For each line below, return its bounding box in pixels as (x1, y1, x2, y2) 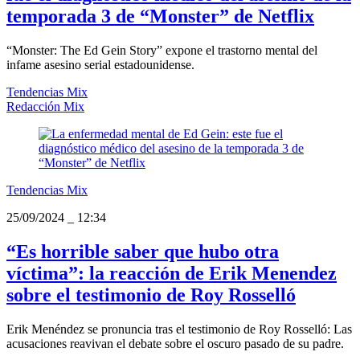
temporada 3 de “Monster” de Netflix (6, 5, 314, 27)
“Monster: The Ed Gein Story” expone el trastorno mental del (6, 43, 317, 57)
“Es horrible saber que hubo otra (6, 240, 279, 262)
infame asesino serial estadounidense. (6, 57, 194, 72)
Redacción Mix (6, 99, 84, 113)
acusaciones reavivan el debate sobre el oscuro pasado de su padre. (6, 336, 344, 350)
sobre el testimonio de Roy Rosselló (6, 284, 296, 305)
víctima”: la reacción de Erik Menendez (6, 262, 337, 284)
